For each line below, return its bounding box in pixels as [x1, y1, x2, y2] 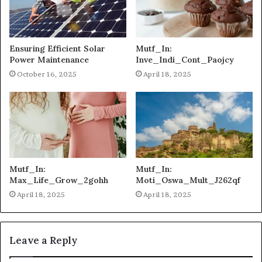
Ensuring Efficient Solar [9, 43, 105, 54]
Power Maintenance [9, 54, 89, 65]
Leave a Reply [9, 234, 77, 247]
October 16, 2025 [17, 70, 77, 79]
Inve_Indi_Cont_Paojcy [136, 54, 234, 65]
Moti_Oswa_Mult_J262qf [136, 175, 240, 186]
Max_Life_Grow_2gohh [9, 175, 108, 186]
